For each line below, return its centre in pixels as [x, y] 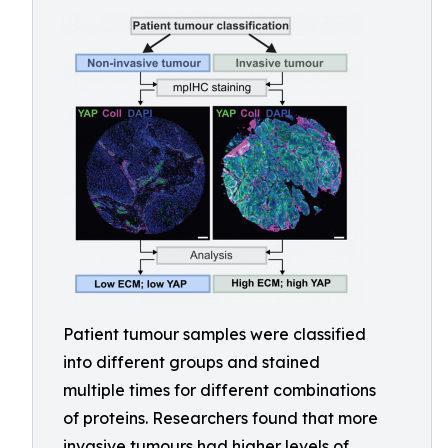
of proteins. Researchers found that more [220, 418]
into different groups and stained [191, 362]
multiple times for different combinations [219, 390]
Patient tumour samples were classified [214, 334]
